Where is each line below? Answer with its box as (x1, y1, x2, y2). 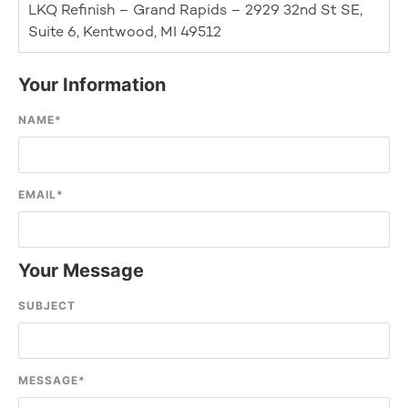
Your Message (18, 260, 144, 281)
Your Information (18, 74, 166, 96)
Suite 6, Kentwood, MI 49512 (28, 23, 221, 40)
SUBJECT (18, 299, 76, 312)
